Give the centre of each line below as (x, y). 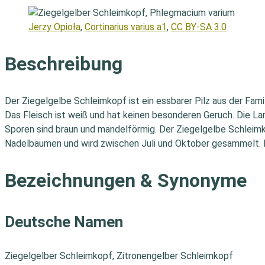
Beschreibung (64, 64)
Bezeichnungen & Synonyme (126, 181)
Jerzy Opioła (54, 27)
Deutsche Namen (64, 222)
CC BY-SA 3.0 (199, 27)
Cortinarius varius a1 (126, 27)
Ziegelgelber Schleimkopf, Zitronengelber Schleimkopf (119, 256)
